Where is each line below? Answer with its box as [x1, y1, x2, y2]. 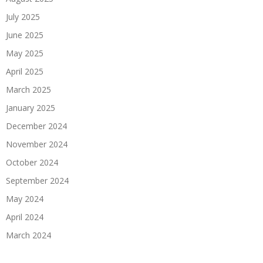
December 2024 [6, 120, 67, 131]
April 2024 [6, 211, 43, 222]
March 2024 [6, 229, 51, 241]
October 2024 [6, 156, 58, 168]
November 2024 [6, 138, 68, 150]
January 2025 [6, 102, 55, 113]
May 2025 [6, 47, 43, 59]
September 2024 [6, 174, 69, 186]
